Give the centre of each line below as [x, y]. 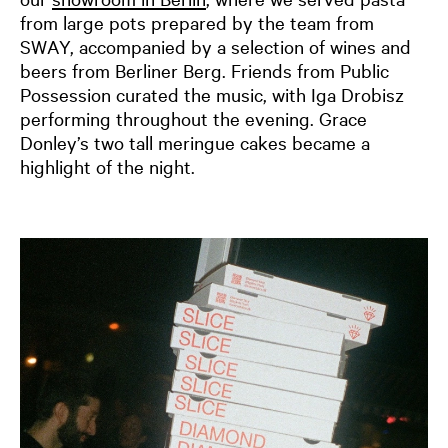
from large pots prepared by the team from [197, 21]
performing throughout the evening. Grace [193, 117]
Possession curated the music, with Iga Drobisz [212, 93]
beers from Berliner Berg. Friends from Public [204, 69]
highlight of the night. [107, 165]
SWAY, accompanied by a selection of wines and [215, 45]
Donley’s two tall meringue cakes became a [195, 141]
